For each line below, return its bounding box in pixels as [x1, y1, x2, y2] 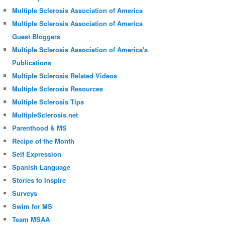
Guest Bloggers [12, 31, 61, 41]
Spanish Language [12, 162, 71, 172]
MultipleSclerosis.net [12, 109, 78, 120]
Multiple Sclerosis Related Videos [12, 70, 118, 80]
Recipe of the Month [12, 136, 75, 146]
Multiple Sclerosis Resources [12, 83, 103, 93]
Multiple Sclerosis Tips [12, 96, 84, 106]
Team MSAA [12, 214, 50, 224]
